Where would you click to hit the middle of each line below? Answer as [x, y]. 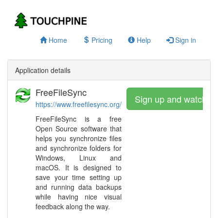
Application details [43, 70]
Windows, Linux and [79, 158]
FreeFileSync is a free [79, 119]
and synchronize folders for [79, 148]
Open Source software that [79, 128]
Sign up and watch [171, 99]
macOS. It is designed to [79, 167]
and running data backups [79, 187]
